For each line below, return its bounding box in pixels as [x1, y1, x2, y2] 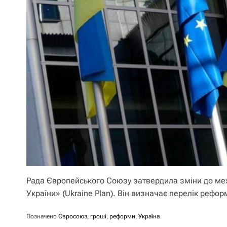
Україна [138, 213, 160, 220]
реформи [109, 213, 135, 220]
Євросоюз [58, 213, 87, 220]
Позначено [26, 213, 58, 220]
